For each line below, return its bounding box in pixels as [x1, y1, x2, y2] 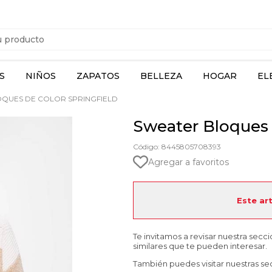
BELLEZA [140, 70, 182, 81]
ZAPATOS [76, 70, 120, 81]
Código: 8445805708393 [133, 142, 221, 151]
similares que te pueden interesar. [133, 241, 267, 251]
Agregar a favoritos [148, 156, 229, 168]
